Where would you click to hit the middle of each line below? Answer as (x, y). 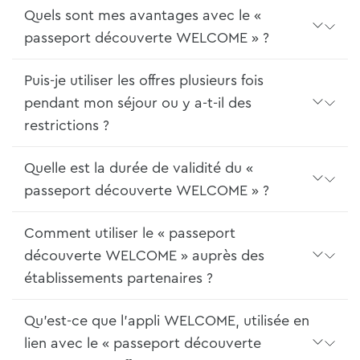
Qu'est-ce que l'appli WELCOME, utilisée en (167, 321)
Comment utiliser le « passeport (130, 233)
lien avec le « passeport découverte (143, 344)
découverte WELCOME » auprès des (144, 256)
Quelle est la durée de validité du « (139, 168)
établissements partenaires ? (119, 278)
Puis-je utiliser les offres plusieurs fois (144, 81)
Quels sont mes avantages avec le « (143, 16)
